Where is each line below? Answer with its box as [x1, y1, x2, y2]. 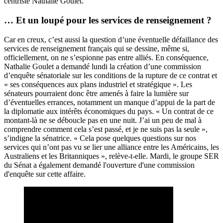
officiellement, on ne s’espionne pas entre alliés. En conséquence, [4, 53, 209, 62]
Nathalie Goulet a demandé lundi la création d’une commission [4, 62, 201, 71]
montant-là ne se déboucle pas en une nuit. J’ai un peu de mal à [4, 115, 202, 124]
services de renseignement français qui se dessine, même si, [4, 44, 189, 53]
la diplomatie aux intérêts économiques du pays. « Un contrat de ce [4, 107, 214, 115]
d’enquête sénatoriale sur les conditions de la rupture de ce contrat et [4, 71, 217, 80]
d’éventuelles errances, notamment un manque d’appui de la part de [4, 98, 215, 107]
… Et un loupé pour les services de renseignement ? [4, 14, 212, 25]
